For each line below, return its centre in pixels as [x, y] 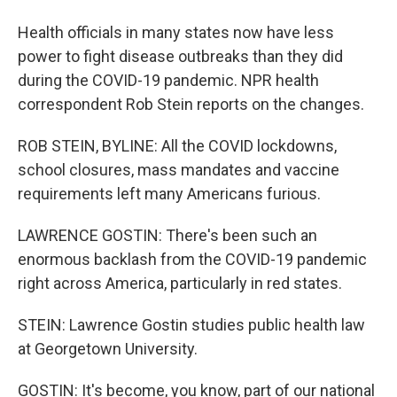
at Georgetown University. [108, 349]
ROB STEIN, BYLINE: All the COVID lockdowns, [177, 146]
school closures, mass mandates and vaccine [179, 170]
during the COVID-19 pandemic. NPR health [168, 80]
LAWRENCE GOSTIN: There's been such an [167, 235]
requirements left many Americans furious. [169, 194]
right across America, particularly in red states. [180, 283]
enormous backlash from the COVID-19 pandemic [192, 259]
